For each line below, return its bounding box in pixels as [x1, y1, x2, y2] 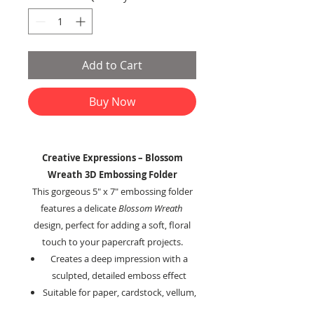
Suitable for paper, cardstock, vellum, [42, 286, 196, 299]
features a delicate [41, 202, 118, 215]
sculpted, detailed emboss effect [52, 269, 186, 282]
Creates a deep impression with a [50, 252, 188, 266]
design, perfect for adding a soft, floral [34, 219, 191, 232]
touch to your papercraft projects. [41, 235, 183, 249]
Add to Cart [82, 57, 142, 74]
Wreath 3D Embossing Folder [47, 168, 177, 182]
